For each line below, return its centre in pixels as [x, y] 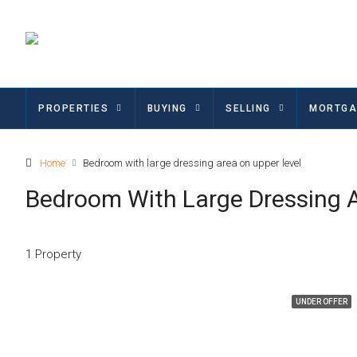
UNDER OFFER [321, 302]
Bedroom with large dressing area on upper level [192, 163]
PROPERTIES [73, 108]
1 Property [53, 254]
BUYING [167, 108]
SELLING [248, 108]
